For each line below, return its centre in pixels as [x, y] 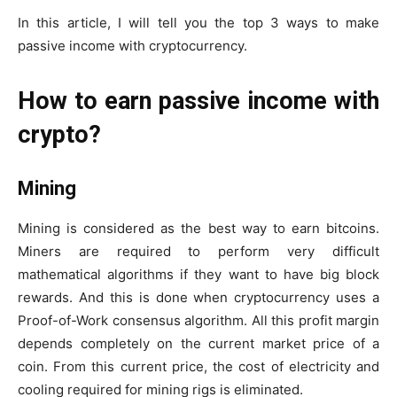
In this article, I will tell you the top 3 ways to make [198, 23]
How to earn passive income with [198, 101]
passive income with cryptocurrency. [132, 46]
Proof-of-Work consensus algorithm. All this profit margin [198, 321]
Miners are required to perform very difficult [198, 252]
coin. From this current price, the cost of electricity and [198, 367]
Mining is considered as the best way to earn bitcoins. [198, 229]
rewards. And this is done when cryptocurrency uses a [198, 298]
